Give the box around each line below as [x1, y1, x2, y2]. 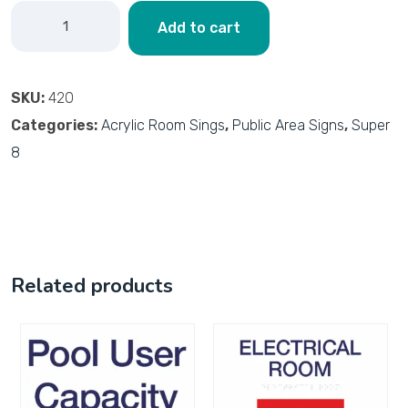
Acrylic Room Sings [101, 116, 225, 134]
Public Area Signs [232, 116, 344, 134]
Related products [11, 271, 173, 300]
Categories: [11, 116, 101, 134]
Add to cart [158, 18, 240, 36]
